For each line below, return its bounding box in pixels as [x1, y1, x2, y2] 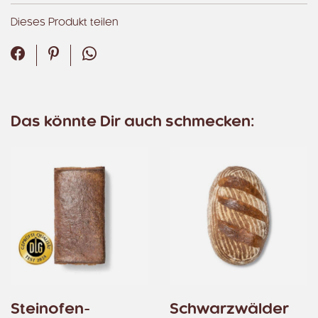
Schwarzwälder [170, 302, 289, 317]
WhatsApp [96, 48, 170, 62]
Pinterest [58, 48, 121, 62]
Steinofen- [11, 302, 90, 317]
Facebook [24, 48, 98, 62]
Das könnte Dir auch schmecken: [11, 115, 254, 129]
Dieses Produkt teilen [11, 18, 119, 28]
